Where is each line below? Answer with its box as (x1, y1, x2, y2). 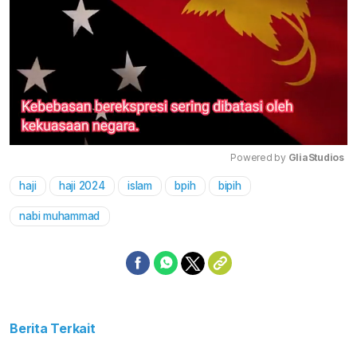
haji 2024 (58, 179, 105, 193)
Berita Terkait (10, 320, 96, 337)
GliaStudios (288, 151, 344, 164)
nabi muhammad (19, 210, 100, 223)
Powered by (230, 151, 288, 164)
